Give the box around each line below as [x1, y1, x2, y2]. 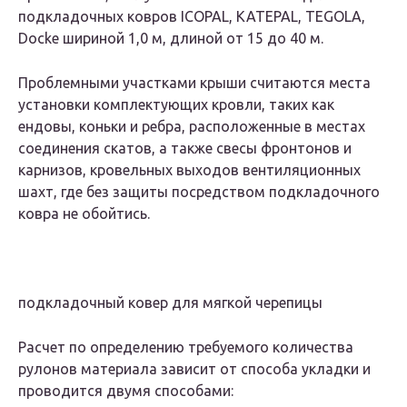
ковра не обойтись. [18, 205, 150, 223]
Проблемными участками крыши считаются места [18, 74, 371, 92]
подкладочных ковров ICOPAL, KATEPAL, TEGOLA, [18, 8, 365, 25]
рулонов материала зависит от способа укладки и [18, 361, 371, 378]
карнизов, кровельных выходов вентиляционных [18, 162, 361, 179]
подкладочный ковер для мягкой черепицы [18, 294, 323, 312]
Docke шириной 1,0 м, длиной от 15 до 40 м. [18, 30, 323, 47]
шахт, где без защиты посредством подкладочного [18, 184, 380, 201]
